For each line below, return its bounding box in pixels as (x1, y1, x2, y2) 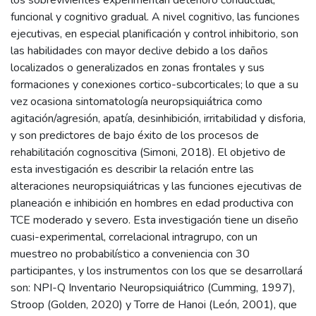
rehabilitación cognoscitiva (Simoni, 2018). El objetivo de (11, 145, 286, 161)
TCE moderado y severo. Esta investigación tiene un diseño (11, 212, 298, 229)
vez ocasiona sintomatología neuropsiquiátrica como (11, 94, 262, 110)
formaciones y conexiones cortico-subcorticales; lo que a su (11, 77, 298, 93)
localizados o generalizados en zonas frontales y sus (11, 60, 265, 76)
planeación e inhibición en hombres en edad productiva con (11, 195, 293, 212)
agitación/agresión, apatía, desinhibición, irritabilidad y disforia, (11, 111, 305, 127)
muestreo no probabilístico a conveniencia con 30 (11, 246, 250, 262)
